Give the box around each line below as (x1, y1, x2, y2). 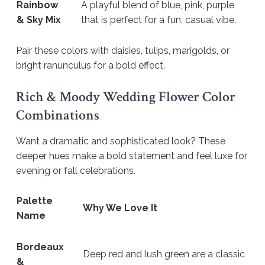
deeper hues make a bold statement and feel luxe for (16, 150, 247, 161)
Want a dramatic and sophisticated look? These (16, 135, 225, 147)
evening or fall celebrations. (16, 164, 135, 176)
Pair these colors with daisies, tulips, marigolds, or (16, 45, 230, 57)
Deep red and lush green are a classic (83, 248, 245, 260)
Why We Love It (83, 202, 157, 214)
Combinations (16, 105, 99, 125)
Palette (17, 195, 53, 207)
